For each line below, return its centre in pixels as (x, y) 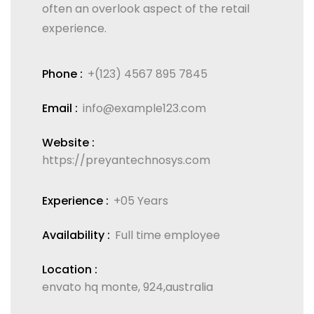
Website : (68, 143)
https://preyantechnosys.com (126, 160)
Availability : (76, 235)
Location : (70, 269)
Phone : (62, 74)
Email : (60, 108)
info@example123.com (144, 108)
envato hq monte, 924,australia (128, 287)
